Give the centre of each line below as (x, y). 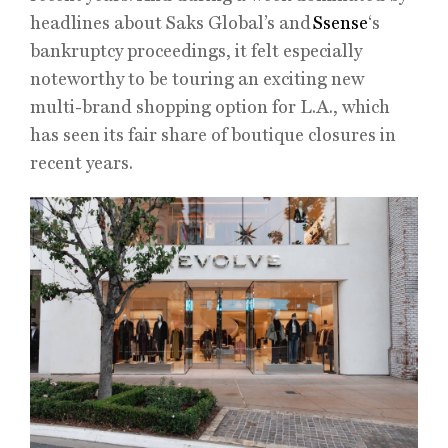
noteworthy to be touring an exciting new (197, 78)
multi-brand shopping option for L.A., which (210, 106)
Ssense (340, 22)
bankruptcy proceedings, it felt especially (196, 50)
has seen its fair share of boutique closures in (213, 134)
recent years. (81, 162)
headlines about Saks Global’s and (171, 22)
